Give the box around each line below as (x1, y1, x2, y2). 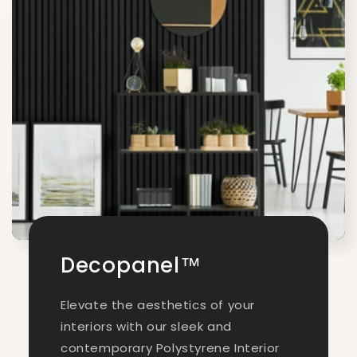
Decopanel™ (60, 251, 202, 280)
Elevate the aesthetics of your (60, 296, 255, 314)
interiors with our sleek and (60, 318, 232, 335)
